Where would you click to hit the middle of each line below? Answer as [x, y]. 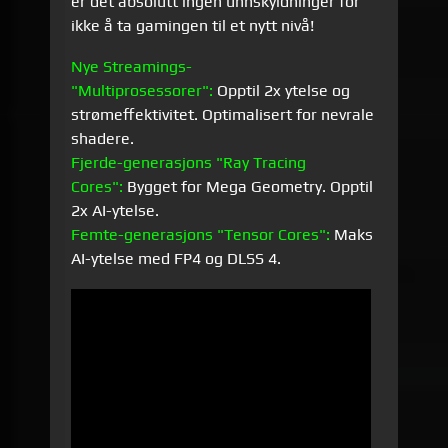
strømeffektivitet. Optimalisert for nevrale [223, 115]
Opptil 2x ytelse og [282, 91]
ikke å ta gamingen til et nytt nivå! [193, 25]
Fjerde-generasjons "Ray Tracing [189, 163]
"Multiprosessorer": [142, 91]
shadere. [103, 139]
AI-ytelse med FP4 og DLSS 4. [176, 259]
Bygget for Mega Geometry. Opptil [248, 187]
